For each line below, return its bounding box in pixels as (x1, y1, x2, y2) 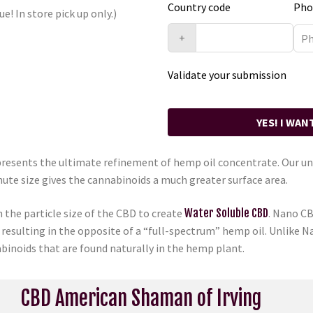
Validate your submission (167, 67, 286, 82)
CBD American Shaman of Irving (21, 286, 261, 312)
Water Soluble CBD (184, 205, 268, 220)
